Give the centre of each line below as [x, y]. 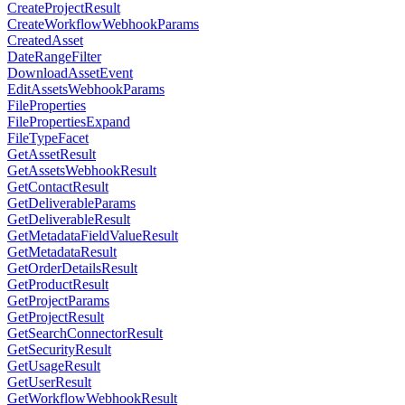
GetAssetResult [52, 155]
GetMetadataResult [62, 252]
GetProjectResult [56, 317]
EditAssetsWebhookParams [86, 89]
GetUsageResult [54, 366]
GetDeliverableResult [69, 220]
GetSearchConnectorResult [85, 334]
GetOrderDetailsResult [72, 268]
